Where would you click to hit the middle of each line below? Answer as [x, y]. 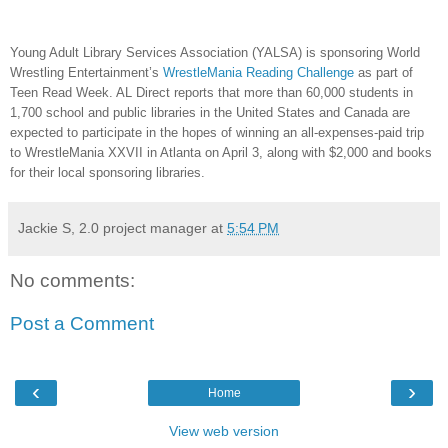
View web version [224, 430]
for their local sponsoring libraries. [107, 172]
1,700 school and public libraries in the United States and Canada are [210, 112]
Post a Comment [82, 324]
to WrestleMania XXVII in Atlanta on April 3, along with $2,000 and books [221, 152]
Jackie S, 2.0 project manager [112, 227]
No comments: [72, 280]
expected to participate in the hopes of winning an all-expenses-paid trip [217, 132]
